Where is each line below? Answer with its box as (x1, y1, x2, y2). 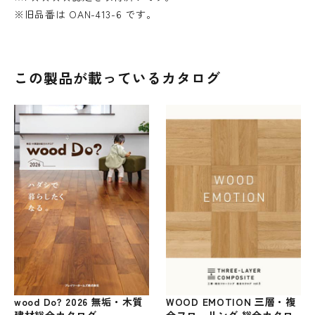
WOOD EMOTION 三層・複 (166, 294, 296, 309)
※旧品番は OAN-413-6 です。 (14, 6, 157, 21)
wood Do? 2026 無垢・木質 (14, 295, 143, 309)
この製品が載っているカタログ (14, 67, 221, 88)
